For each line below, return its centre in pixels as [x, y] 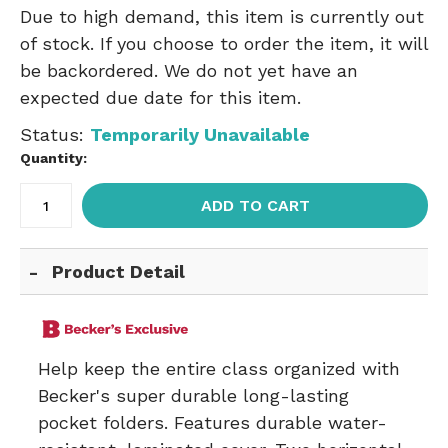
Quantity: [53, 158]
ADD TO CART [255, 205]
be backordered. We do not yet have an [189, 70]
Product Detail [119, 271]
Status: [55, 134]
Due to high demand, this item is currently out [222, 16]
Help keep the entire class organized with [219, 368]
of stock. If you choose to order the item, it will [224, 43]
